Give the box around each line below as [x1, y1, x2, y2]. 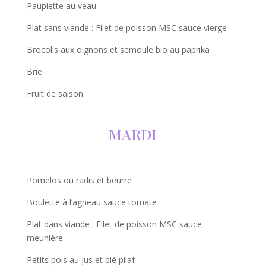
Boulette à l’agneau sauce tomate [26, 197, 157, 208]
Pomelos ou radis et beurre [26, 175, 132, 186]
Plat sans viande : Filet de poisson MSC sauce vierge [26, 22, 227, 34]
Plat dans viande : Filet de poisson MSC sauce [26, 218, 202, 230]
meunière [26, 232, 63, 244]
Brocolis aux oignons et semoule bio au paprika [26, 44, 210, 56]
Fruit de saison [26, 88, 83, 100]
